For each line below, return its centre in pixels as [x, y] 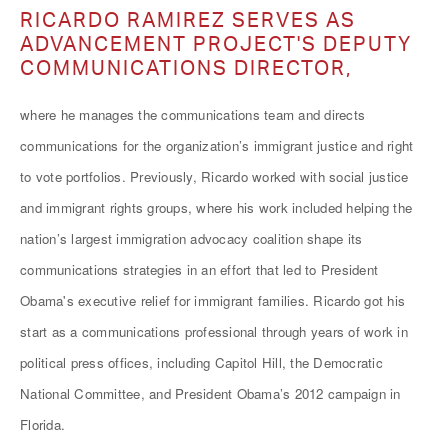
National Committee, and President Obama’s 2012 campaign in [210, 393]
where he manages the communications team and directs [192, 114]
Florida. [42, 424]
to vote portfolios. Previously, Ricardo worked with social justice [214, 176]
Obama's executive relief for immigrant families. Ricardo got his [212, 300]
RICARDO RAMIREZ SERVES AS [188, 19]
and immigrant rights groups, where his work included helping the [216, 207]
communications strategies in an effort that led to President [199, 269]
